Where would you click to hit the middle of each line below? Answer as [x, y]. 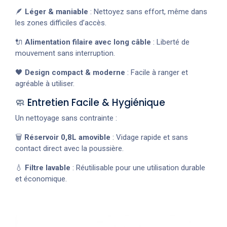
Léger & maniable [56, 12]
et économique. [41, 179]
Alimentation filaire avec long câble [88, 42]
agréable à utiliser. [45, 84]
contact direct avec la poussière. [69, 149]
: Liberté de [170, 42]
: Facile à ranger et [157, 73]
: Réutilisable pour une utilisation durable [138, 168]
